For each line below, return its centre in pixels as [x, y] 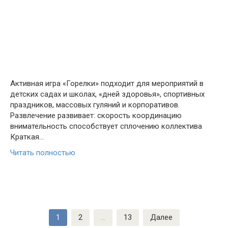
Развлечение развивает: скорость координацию [96, 116]
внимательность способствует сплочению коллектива [106, 126]
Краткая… [27, 137]
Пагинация [28, 214]
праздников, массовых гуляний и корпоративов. [95, 105]
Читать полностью [43, 153]
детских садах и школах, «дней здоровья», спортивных [107, 94]
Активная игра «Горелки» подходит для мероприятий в [107, 83]
